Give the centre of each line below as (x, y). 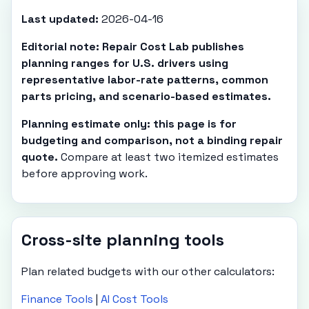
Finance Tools (58, 299)
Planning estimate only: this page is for (129, 123)
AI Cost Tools (135, 299)
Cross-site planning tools (123, 239)
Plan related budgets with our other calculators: (148, 271)
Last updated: (60, 19)
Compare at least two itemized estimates (169, 157)
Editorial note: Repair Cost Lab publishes (133, 46)
